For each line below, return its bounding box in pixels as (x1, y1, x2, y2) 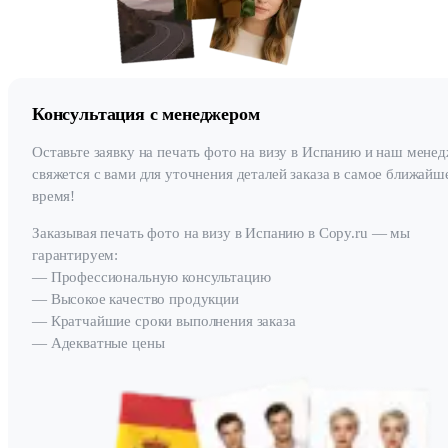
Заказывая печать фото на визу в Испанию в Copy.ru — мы (32, 224, 410, 241)
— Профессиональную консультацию (32, 268, 271, 285)
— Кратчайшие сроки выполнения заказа (32, 312, 296, 329)
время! (32, 187, 76, 204)
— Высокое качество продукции (32, 290, 239, 307)
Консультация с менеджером (32, 103, 260, 124)
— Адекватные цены (32, 334, 165, 351)
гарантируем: (32, 246, 119, 263)
